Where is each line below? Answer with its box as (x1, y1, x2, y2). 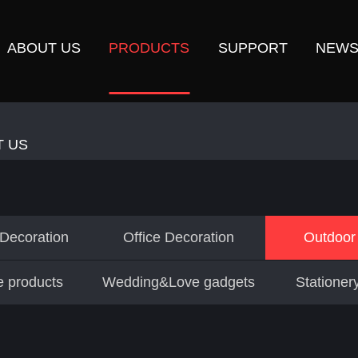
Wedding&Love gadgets (102, 274, 256, 290)
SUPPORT (217, 40, 288, 56)
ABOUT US (6, 40, 81, 56)
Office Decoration (123, 229, 235, 245)
